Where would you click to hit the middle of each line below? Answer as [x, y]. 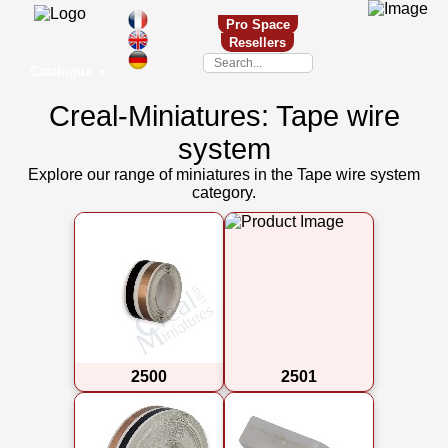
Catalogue [61, 71]
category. [224, 192]
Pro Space [257, 24]
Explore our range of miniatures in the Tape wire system [224, 174]
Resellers [257, 42]
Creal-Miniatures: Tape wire [224, 116]
